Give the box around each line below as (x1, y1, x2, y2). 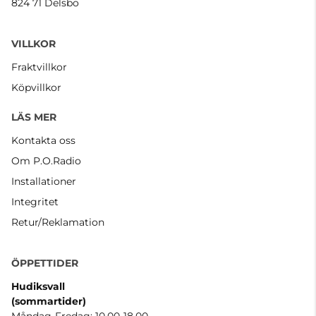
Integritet (11, 195, 59, 209)
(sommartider (11, 295, 83, 308)
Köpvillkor (11, 81, 61, 95)
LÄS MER (11, 111, 56, 124)
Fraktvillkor (11, 61, 67, 74)
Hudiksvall (11, 280, 65, 293)
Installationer (11, 175, 76, 188)
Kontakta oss (11, 134, 75, 147)
